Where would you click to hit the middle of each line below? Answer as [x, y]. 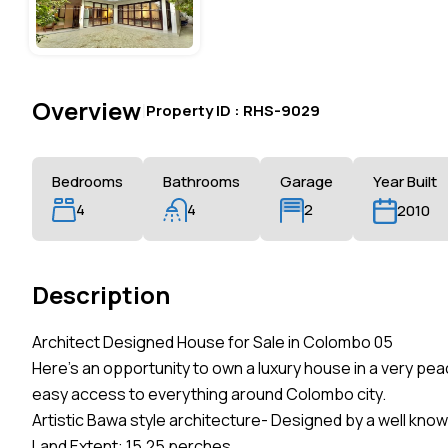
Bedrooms [87, 181]
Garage [306, 181]
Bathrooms [201, 181]
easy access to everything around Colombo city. [209, 394]
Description [101, 295]
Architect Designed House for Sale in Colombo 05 [212, 342]
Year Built [405, 181]
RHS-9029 [281, 110]
